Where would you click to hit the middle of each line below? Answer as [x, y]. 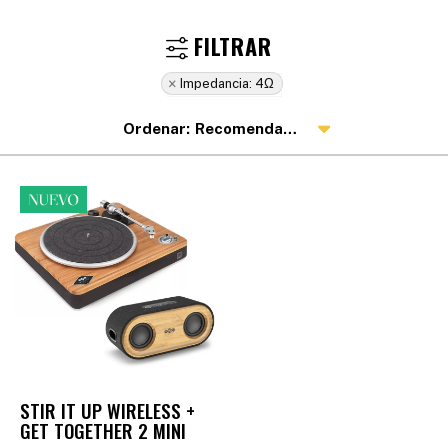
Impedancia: [215, 84]
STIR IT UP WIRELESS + [107, 410]
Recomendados [239, 129]
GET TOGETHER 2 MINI [103, 430]
